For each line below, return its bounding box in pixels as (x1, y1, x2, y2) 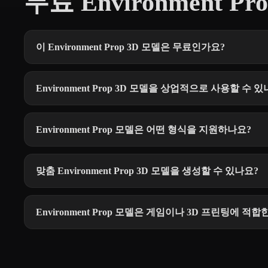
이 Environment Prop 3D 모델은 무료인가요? (36, 41, 225, 52)
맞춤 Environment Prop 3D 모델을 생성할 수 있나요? (36, 165, 258, 176)
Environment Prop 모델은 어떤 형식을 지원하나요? (36, 124, 251, 135)
